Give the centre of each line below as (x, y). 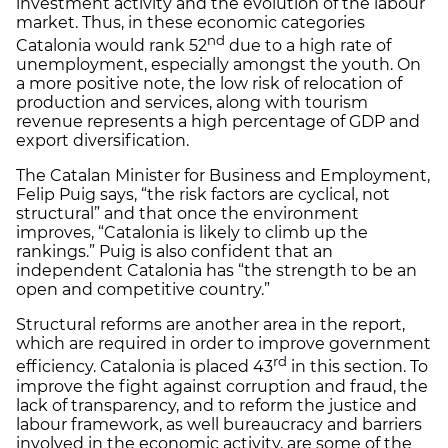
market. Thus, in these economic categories (190, 22)
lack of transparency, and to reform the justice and (216, 405)
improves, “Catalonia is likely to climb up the (192, 233)
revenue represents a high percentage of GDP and (218, 122)
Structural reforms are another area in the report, (210, 325)
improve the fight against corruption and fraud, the (222, 386)
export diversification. (102, 141)
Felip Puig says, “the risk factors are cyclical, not (203, 195)
